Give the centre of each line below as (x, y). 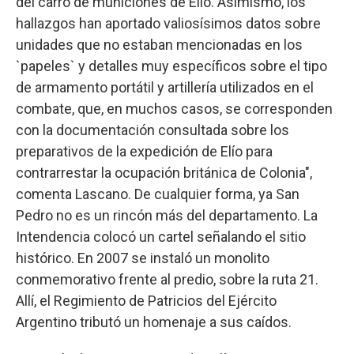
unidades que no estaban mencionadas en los (159, 44)
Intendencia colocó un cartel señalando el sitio (161, 236)
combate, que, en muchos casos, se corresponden (174, 108)
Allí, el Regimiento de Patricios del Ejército (146, 300)
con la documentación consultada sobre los (153, 130)
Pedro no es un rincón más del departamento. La (167, 215)
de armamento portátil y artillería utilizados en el (165, 87)
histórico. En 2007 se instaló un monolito (143, 258)
